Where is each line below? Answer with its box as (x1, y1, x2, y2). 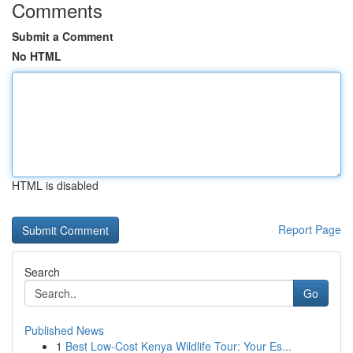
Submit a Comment (12, 28, 113, 44)
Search (24, 264, 60, 280)
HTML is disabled (12, 177, 98, 193)
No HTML (12, 48, 61, 64)
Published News (24, 322, 104, 338)
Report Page (278, 221, 341, 237)
